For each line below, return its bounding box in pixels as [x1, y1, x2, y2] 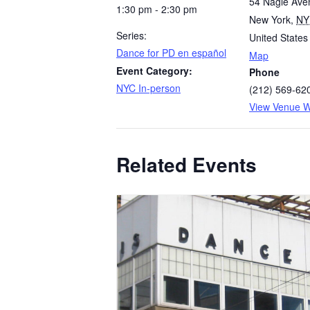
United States [249, 30, 308, 44]
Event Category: [116, 64, 192, 77]
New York [249, 12, 291, 26]
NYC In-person [116, 81, 181, 95]
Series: [116, 28, 147, 42]
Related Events [116, 150, 257, 179]
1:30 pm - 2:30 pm [116, 2, 197, 16]
